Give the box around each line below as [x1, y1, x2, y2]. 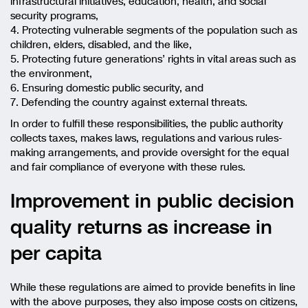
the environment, [10, 67, 92, 81]
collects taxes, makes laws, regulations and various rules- [10, 131, 283, 146]
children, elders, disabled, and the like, [10, 38, 192, 52]
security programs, [10, 9, 98, 23]
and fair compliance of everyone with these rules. [10, 160, 245, 175]
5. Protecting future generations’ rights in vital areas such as [10, 52, 296, 67]
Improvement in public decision [10, 188, 294, 215]
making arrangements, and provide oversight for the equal [10, 146, 289, 160]
